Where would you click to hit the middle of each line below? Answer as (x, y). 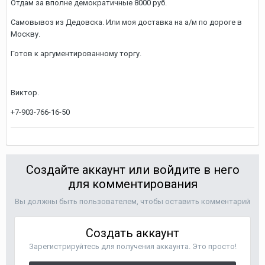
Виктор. (25, 93)
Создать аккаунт (132, 233)
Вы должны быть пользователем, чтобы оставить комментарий (132, 201)
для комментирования (132, 184)
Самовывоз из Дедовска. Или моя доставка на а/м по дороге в (126, 22)
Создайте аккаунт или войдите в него (132, 170)
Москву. (25, 34)
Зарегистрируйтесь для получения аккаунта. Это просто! (132, 246)
